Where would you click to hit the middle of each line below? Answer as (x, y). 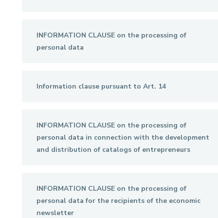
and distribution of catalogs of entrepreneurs (113, 150)
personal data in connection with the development (123, 137)
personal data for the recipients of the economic (118, 201)
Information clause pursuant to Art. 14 (101, 86)
